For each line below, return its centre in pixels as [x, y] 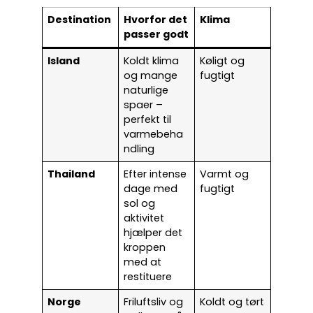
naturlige [146, 90]
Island [64, 61]
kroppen [145, 247]
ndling [139, 149]
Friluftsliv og [154, 302]
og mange [151, 75]
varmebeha [154, 134]
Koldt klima [152, 61]
